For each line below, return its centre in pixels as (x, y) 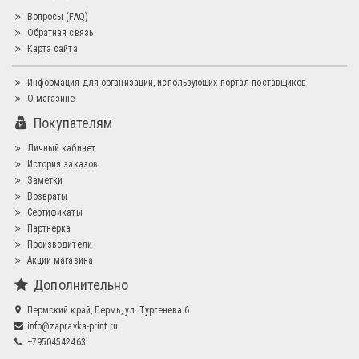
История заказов (61, 164)
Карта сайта (51, 48)
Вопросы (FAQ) (56, 16)
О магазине (50, 98)
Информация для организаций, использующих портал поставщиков (165, 82)
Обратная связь (58, 32)
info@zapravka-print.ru (71, 326)
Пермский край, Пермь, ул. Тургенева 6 (107, 310)
